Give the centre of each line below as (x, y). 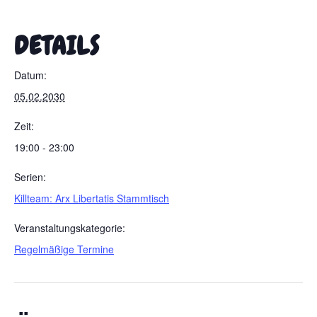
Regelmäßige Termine (64, 249)
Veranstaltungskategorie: (70, 228)
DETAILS (57, 46)
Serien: (30, 177)
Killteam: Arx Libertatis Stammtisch (92, 198)
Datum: (30, 75)
